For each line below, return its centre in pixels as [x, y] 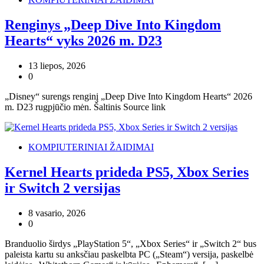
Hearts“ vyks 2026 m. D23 [83, 40]
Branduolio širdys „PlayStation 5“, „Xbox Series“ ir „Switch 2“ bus [131, 243]
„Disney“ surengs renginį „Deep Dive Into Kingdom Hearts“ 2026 [128, 96]
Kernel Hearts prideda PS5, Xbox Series [127, 172]
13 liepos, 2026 [57, 65]
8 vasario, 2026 [57, 213]
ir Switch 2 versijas [62, 188]
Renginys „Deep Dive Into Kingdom [113, 24]
